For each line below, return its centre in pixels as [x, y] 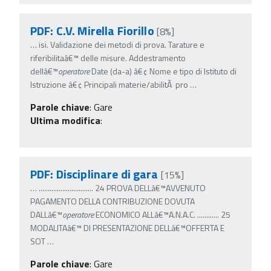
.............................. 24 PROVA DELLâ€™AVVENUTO [122, 188]
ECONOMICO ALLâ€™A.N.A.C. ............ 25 [162, 214]
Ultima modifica [65, 120]
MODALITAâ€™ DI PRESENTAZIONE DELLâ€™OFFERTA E [127, 227]
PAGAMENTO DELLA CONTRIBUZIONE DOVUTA [113, 201]
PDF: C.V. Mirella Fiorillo [92, 30]
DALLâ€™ [46, 214]
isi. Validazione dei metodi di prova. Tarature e [122, 44]
